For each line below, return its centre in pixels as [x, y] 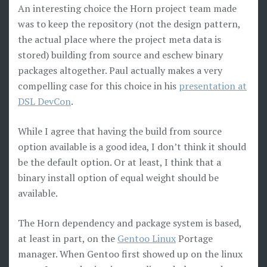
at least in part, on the [68, 238]
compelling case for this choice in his [98, 86]
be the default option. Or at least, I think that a [119, 162]
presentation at [213, 86]
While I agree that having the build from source [120, 131]
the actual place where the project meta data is [119, 39]
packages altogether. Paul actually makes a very [120, 70]
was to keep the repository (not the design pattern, [129, 24]
